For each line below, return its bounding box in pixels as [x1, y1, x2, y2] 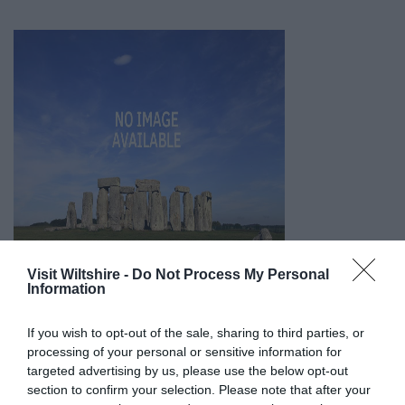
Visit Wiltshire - [27, 267, 132, 282]
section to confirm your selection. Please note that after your [27, 382, 371, 397]
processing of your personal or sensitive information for [27, 344, 342, 359]
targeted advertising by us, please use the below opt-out [27, 363, 348, 378]
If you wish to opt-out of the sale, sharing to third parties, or [27, 325, 364, 340]
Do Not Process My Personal [132, 267, 329, 282]
